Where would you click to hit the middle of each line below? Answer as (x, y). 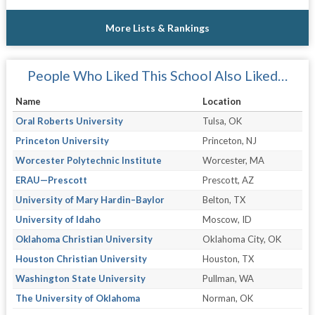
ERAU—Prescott (51, 180)
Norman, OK (227, 298)
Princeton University (62, 140)
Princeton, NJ (229, 140)
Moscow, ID (227, 219)
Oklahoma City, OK (242, 239)
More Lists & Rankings (157, 27)
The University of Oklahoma (77, 298)
